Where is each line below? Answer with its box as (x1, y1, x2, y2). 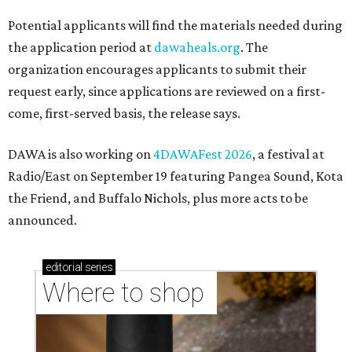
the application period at (8, 39, 154, 55)
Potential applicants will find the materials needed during (8, 17, 343, 33)
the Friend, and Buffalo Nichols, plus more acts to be (8, 190, 308, 206)
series (82, 261, 113, 273)
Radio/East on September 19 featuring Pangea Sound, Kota (8, 168, 343, 184)
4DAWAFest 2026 (153, 146, 252, 162)
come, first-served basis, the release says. (8, 105, 240, 121)
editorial (46, 261, 82, 273)
